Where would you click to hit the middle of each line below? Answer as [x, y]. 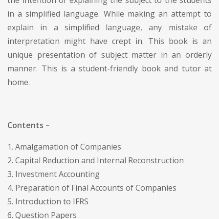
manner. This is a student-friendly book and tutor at [109, 68]
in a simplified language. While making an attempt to [109, 13]
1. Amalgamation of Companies [64, 146]
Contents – [29, 125]
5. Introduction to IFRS [48, 201]
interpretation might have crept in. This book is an [109, 41]
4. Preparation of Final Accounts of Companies [92, 187]
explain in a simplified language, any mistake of [109, 27]
